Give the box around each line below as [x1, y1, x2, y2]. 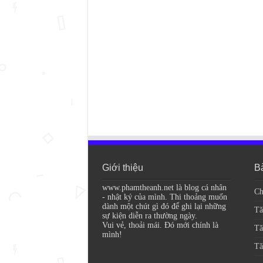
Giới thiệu [102, 162, 143, 173]
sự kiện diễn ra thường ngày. [102, 211, 197, 220]
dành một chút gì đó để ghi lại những [102, 201, 226, 211]
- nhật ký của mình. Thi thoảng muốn [102, 192, 227, 201]
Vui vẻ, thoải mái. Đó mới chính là [102, 220, 218, 230]
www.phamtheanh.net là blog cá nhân [102, 183, 227, 192]
